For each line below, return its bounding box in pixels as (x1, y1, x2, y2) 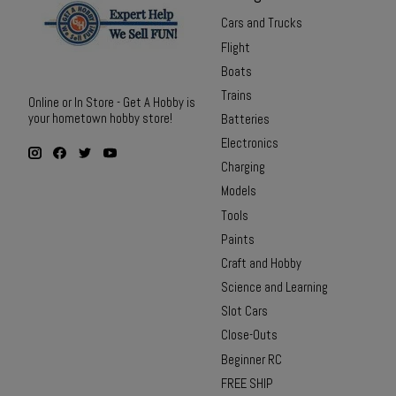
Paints (220, 231, 255, 247)
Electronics (220, 135, 278, 152)
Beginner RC (220, 351, 282, 368)
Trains (220, 87, 252, 103)
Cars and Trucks (220, 15, 302, 32)
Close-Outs (220, 327, 278, 344)
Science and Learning (220, 279, 328, 296)
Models (220, 183, 256, 200)
